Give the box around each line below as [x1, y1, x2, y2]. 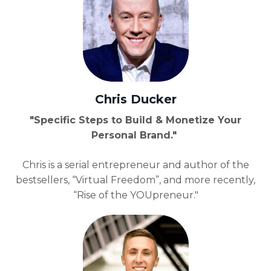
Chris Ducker [94, 92, 177, 107]
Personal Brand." [91, 129, 180, 142]
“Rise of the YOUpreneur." [73, 189, 198, 201]
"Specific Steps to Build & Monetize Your [30, 114, 241, 126]
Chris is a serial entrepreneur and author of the [22, 159, 249, 171]
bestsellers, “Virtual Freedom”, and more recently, [16, 174, 255, 186]
